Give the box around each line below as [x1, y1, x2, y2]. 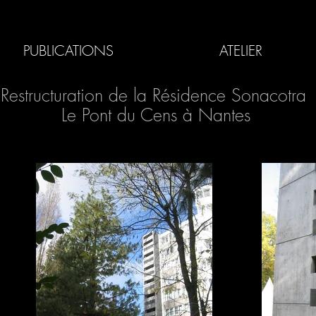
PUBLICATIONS [23, 41, 114, 60]
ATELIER [219, 41, 262, 60]
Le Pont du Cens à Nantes [61, 103, 250, 127]
